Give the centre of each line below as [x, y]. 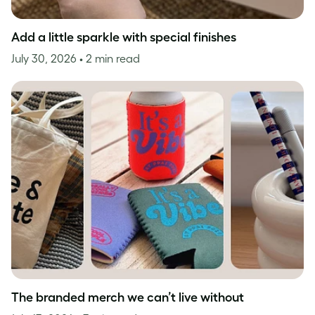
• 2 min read [110, 58]
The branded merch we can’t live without [128, 298]
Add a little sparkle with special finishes [124, 37]
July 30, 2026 [45, 58]
